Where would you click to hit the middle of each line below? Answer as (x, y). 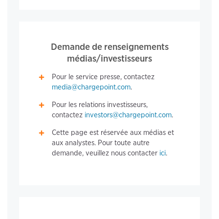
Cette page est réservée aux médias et (113, 133)
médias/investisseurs (109, 59)
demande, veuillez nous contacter (106, 153)
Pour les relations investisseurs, (100, 105)
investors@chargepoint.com (128, 115)
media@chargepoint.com (91, 87)
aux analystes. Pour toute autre (101, 143)
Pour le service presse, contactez (103, 77)
